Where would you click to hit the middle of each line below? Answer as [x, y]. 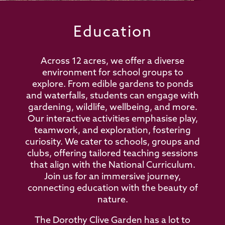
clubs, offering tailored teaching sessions [113, 154]
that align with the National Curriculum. [113, 165]
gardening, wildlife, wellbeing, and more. [113, 108]
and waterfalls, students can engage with [113, 96]
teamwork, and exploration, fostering [113, 131]
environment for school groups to [113, 73]
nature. [113, 200]
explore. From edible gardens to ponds [113, 85]
